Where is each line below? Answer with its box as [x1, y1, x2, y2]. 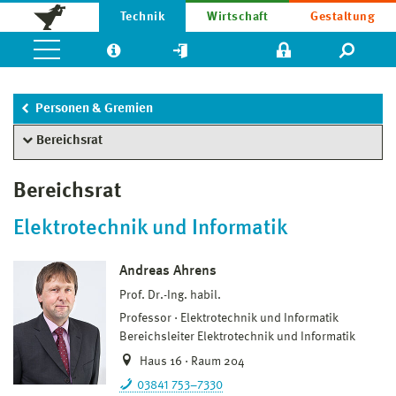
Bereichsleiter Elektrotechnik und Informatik [119, 330, 355, 343]
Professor [119, 311, 171, 324]
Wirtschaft [207, 11, 269, 23]
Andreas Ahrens [119, 263, 217, 278]
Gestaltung [310, 11, 375, 23]
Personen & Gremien [35, 103, 153, 116]
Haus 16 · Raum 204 [137, 354, 245, 368]
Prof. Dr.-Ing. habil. [119, 288, 221, 301]
